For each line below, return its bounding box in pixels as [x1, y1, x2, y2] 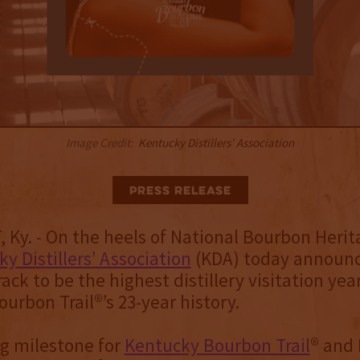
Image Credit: [66, 135, 133, 151]
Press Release [129, 186, 231, 198]
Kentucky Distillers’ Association [138, 135, 294, 151]
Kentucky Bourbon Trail [124, 333, 310, 358]
